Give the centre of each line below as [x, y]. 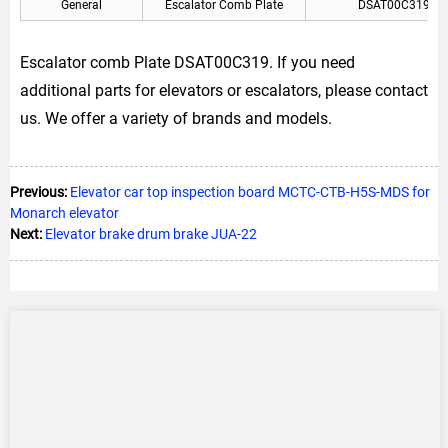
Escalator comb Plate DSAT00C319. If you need [187, 62]
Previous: [38, 192]
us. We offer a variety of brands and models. [176, 118]
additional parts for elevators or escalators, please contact [224, 90]
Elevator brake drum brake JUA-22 [151, 234]
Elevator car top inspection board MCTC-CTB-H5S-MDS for [250, 192]
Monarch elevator [64, 213]
